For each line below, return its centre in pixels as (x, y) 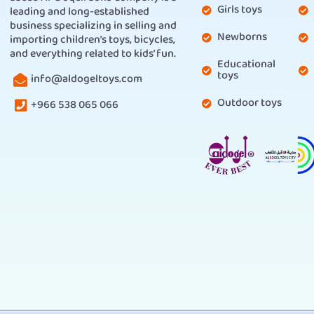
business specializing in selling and (93, 27)
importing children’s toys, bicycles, (93, 41)
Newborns (243, 38)
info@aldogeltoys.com (87, 79)
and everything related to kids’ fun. (93, 55)
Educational (247, 65)
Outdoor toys (250, 104)
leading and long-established (80, 13)
